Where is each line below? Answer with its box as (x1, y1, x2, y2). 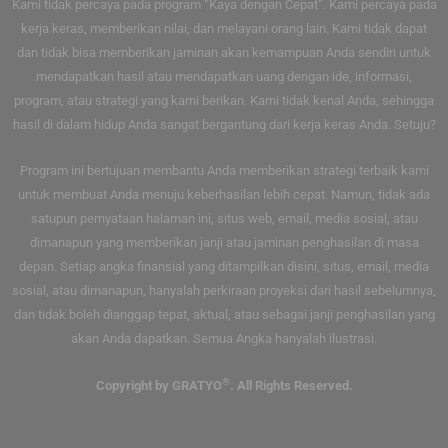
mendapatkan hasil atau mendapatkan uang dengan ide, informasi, (36, 68, 412, 84)
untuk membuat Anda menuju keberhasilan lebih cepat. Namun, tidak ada (18, 187, 430, 203)
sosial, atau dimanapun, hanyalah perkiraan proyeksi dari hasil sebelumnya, (12, 283, 436, 299)
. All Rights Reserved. (229, 378, 353, 394)
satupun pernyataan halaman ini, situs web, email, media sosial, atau (30, 211, 418, 227)
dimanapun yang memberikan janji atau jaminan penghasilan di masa (29, 235, 419, 251)
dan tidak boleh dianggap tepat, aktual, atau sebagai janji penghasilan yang (13, 307, 435, 323)
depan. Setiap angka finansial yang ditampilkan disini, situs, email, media (19, 259, 429, 275)
